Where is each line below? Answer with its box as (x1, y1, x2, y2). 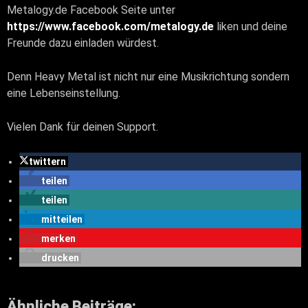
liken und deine (214, 19, 287, 33)
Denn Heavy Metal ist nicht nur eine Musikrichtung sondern (7, 69, 289, 83)
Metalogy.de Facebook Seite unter (7, 3, 175, 16)
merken (41, 232, 76, 244)
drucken (41, 252, 79, 263)
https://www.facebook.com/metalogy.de (7, 19, 214, 33)
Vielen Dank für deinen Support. (7, 120, 158, 133)
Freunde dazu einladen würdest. (7, 36, 162, 49)
